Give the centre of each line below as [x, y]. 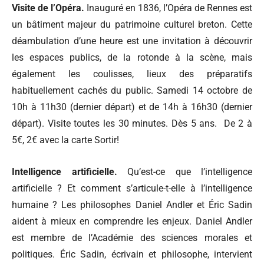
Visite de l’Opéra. [48, 8]
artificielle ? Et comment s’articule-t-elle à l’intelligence [132, 188]
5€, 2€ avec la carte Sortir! [65, 140]
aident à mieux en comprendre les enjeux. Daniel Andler [132, 221]
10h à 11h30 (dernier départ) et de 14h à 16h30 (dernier [132, 107]
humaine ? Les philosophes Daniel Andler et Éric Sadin [132, 204]
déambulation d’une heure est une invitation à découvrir [132, 41]
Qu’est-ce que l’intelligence [190, 171]
